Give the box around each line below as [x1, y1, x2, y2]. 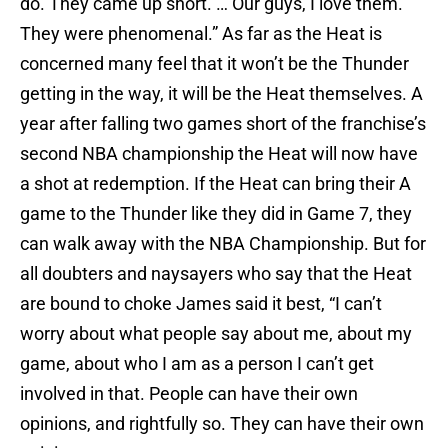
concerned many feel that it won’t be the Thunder [20, 53, 409, 75]
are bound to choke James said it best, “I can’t [20, 293, 382, 315]
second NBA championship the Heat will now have [20, 143, 418, 165]
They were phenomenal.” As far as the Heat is [20, 23, 382, 45]
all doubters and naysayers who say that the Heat [20, 263, 412, 285]
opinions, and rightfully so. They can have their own [20, 413, 424, 435]
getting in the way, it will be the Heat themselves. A [20, 83, 423, 105]
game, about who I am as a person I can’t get [20, 353, 374, 375]
